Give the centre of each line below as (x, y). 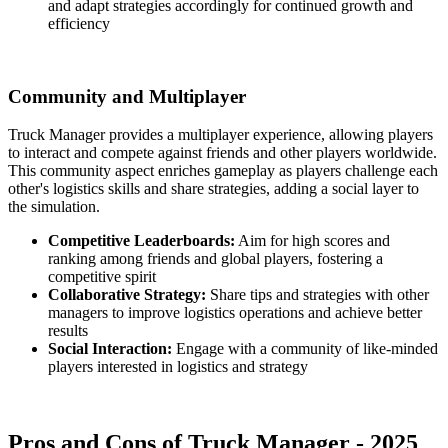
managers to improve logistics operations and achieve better (235, 313)
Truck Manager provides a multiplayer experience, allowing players (220, 135)
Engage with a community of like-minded (305, 349)
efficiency (79, 23)
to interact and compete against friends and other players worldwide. (222, 153)
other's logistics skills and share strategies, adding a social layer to (213, 189)
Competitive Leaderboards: (141, 241)
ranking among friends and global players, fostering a (215, 259)
